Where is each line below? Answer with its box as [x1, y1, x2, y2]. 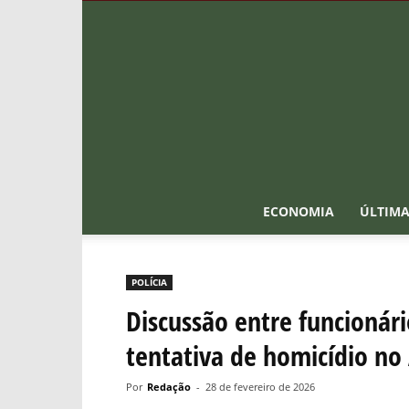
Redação [147, 380, 191, 393]
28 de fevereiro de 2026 [205, 380, 315, 393]
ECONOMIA [263, 203, 334, 220]
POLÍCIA [131, 276, 167, 288]
